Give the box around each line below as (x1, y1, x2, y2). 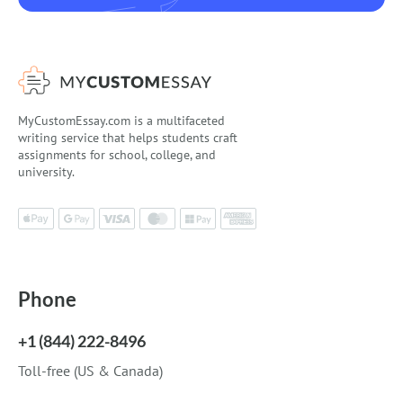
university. (18, 163, 75, 180)
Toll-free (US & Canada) (18, 362, 163, 381)
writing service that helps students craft (18, 129, 237, 146)
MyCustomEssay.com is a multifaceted (18, 112, 225, 129)
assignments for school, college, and (18, 146, 216, 163)
